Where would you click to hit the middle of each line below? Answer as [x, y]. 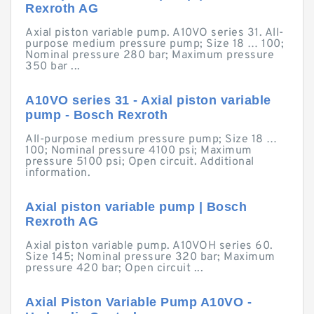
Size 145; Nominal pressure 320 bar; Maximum [150, 257]
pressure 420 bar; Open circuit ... [114, 268]
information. [58, 173]
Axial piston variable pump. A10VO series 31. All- [155, 33]
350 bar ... [53, 67]
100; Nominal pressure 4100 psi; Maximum [139, 151]
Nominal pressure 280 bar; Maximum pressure [150, 55]
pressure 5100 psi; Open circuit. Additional [140, 162]
